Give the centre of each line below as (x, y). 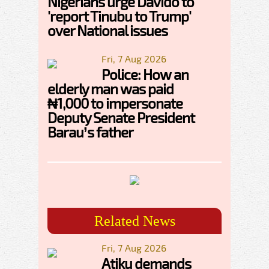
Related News (134, 221)
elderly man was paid (110, 88)
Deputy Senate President (121, 117)
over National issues (107, 30)
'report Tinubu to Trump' (119, 16)
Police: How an (145, 74)
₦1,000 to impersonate (115, 103)
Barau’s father (90, 131)
